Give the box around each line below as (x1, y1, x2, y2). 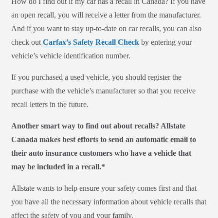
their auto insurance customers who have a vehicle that (11, 149, 191, 158)
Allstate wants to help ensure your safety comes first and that (11, 184, 197, 193)
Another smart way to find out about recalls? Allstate (11, 122, 185, 130)
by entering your (139, 38, 192, 47)
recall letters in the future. (11, 100, 89, 109)
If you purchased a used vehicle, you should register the (11, 73, 182, 82)
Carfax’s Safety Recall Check (43, 38, 139, 47)
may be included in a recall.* (11, 163, 105, 171)
